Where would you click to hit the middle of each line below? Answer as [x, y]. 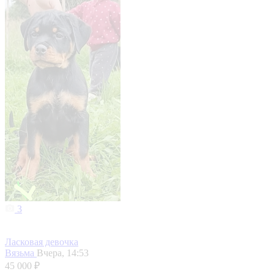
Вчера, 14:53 [63, 253]
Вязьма [21, 253]
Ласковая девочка [42, 242]
